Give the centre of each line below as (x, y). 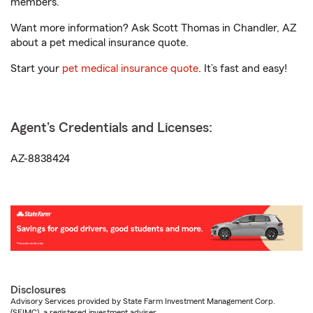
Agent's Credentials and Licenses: (111, 128)
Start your (36, 68)
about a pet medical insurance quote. (100, 43)
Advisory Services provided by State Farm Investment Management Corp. (143, 301)
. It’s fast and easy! (243, 68)
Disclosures (38, 290)
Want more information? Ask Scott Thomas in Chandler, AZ (153, 28)
